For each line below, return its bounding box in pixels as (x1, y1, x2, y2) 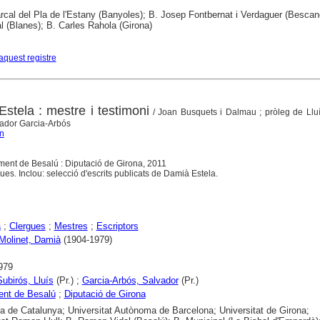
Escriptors (96, 221, 139, 232)
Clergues (9, 221, 46, 232)
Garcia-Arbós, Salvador (81, 275, 179, 286)
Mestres (54, 221, 88, 232)
